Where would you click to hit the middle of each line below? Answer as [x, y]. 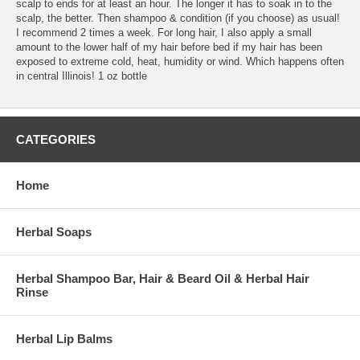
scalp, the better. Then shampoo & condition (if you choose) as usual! [178, 18]
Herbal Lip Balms [64, 338]
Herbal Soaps [54, 231]
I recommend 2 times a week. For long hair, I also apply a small [164, 32]
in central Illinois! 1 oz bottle [82, 76]
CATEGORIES [56, 139]
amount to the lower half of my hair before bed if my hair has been [169, 47]
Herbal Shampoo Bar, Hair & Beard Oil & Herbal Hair [163, 278]
